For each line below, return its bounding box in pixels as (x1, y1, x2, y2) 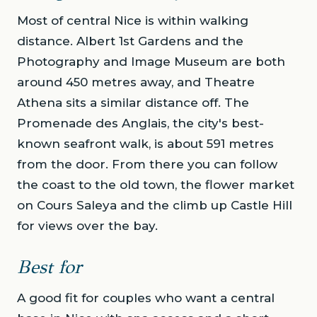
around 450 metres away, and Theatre (17, 75, 255, 90)
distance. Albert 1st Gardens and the (17, 34, 243, 49)
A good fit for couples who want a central (17, 291, 275, 306)
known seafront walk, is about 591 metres (17, 137, 274, 151)
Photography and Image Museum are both (17, 54, 285, 69)
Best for (17, 255, 82, 279)
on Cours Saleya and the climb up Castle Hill (17, 198, 292, 213)
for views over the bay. (17, 219, 158, 234)
